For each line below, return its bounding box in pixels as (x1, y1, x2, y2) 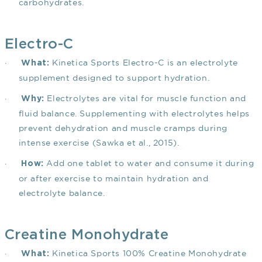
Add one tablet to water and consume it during (43, 158, 254, 168)
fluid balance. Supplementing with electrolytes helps (18, 109, 250, 119)
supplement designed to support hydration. (18, 73, 210, 83)
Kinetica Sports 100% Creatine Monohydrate (49, 249, 247, 258)
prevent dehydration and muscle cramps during (18, 123, 227, 133)
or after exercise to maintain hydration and (18, 174, 209, 184)
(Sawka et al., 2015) (92, 138, 177, 148)
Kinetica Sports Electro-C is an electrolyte (49, 58, 238, 68)
